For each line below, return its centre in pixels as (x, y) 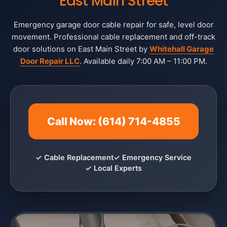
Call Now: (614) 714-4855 (113, 121)
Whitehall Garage (182, 49)
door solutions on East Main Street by (81, 49)
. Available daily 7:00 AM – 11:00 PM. (143, 61)
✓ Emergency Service (153, 157)
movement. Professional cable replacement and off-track (113, 37)
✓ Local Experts (113, 168)
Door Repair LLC (50, 61)
